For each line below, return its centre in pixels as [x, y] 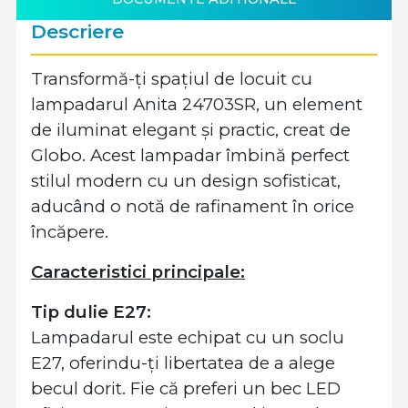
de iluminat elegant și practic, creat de [191, 130]
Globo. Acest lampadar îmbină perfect [190, 155]
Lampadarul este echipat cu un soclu [188, 337]
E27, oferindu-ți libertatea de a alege [183, 363]
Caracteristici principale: [138, 272]
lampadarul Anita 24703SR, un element [197, 104]
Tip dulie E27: [91, 312]
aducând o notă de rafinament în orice [193, 206]
